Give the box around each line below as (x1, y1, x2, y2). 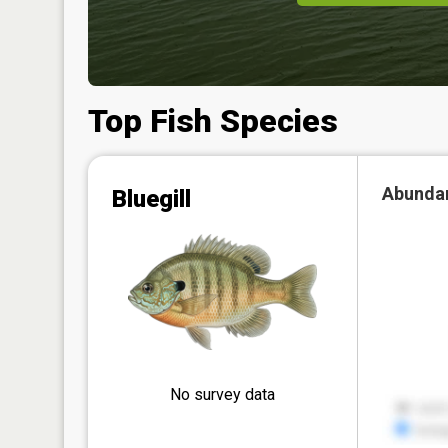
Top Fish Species (88, 101, 338, 140)
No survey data (170, 384, 275, 404)
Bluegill (112, 184, 191, 213)
